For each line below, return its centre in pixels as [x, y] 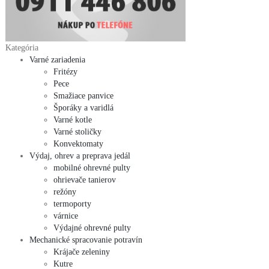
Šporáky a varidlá [83, 107]
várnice [66, 216]
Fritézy [65, 71]
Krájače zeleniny [82, 252]
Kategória [22, 47]
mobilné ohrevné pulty [92, 168]
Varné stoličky [77, 131]
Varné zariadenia [57, 59]
